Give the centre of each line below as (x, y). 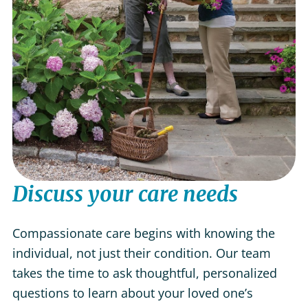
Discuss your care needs (125, 194)
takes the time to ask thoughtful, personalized (144, 273)
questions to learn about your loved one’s (132, 293)
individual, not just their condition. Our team (141, 253)
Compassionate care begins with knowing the (143, 233)
